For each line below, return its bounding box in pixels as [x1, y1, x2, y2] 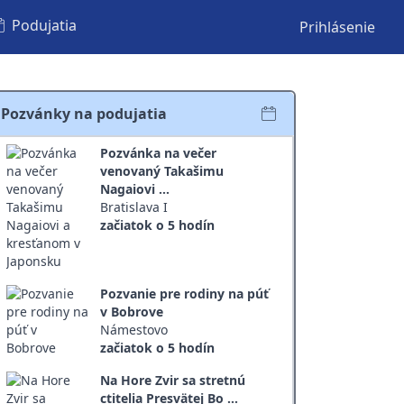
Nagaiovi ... [100, 180, 170, 197]
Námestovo [100, 321, 169, 338]
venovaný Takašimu [100, 162, 225, 179]
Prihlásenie [299, 17, 375, 37]
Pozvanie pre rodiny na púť [100, 285, 270, 302]
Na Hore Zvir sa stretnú [100, 372, 246, 389]
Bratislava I [100, 198, 169, 216]
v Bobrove [100, 303, 164, 320]
